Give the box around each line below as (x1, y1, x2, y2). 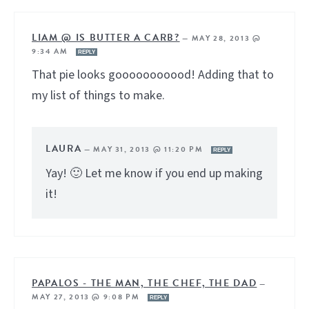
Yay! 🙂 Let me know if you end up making (46, 165, 263, 183)
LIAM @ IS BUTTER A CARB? (32, 30, 180, 46)
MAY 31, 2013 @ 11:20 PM (93, 143, 206, 156)
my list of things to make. (32, 87, 165, 105)
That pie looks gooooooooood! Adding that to (32, 66, 274, 84)
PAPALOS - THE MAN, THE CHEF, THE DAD (32, 276, 257, 291)
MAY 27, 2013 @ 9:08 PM (32, 291, 142, 303)
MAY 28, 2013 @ (191, 32, 261, 45)
